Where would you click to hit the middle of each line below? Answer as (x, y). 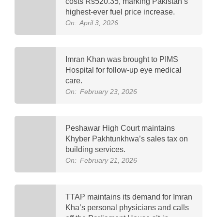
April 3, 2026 (99, 23)
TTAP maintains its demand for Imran (129, 197)
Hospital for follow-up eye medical (124, 70)
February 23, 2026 (108, 91)
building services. (95, 149)
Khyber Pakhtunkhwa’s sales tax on (127, 139)
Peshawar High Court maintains (120, 128)
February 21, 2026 (108, 160)
